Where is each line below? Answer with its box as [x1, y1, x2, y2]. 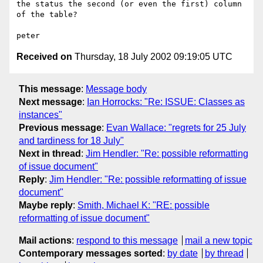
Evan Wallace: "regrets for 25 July [106, 122, 246, 133]
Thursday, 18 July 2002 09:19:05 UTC [72, 52, 232, 62]
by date [167, 248, 198, 258]
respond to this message [76, 235, 178, 245]
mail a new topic [184, 235, 252, 245]
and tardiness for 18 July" [19, 135, 124, 146]
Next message [19, 96, 82, 107]
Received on [16, 52, 72, 62]
